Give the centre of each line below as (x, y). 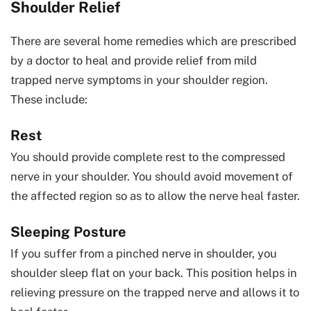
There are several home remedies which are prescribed (153, 41)
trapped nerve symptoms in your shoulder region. (139, 79)
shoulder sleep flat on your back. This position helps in (154, 272)
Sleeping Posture (68, 232)
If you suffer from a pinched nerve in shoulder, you (144, 253)
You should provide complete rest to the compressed (148, 157)
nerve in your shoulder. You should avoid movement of (152, 176)
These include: (49, 99)
